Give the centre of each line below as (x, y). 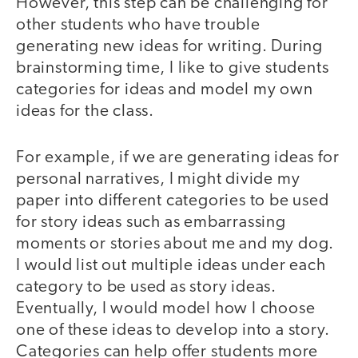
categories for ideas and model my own (165, 89)
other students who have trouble (138, 25)
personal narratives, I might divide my (158, 180)
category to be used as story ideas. (146, 288)
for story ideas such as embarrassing (151, 223)
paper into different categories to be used (173, 201)
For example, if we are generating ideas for (178, 158)
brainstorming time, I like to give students (173, 68)
